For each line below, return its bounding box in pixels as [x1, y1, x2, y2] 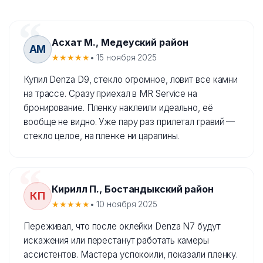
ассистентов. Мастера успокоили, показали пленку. [23, 249, 238, 261]
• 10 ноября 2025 [89, 200, 157, 210]
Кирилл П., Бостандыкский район [52, 183, 214, 195]
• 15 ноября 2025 [89, 53, 157, 63]
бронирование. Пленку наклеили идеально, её [23, 102, 213, 114]
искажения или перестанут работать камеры [23, 235, 209, 247]
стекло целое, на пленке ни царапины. [23, 130, 180, 142]
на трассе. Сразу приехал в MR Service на [23, 88, 197, 100]
